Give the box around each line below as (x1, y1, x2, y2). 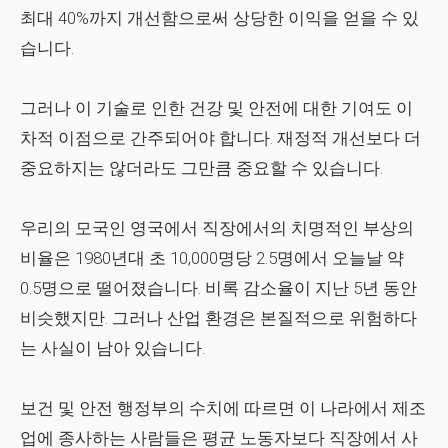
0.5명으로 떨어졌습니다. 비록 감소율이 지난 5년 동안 (20, 278, 417, 298)
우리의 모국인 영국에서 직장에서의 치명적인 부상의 (20, 218, 414, 238)
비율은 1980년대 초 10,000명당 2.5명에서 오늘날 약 (20, 248, 404, 268)
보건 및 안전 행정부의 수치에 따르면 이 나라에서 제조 (20, 398, 426, 418)
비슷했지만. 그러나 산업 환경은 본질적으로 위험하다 (20, 308, 417, 328)
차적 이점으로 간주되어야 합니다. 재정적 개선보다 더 (20, 128, 421, 148)
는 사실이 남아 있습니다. (20, 338, 205, 358)
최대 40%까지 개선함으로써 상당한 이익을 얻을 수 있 (20, 8, 419, 28)
